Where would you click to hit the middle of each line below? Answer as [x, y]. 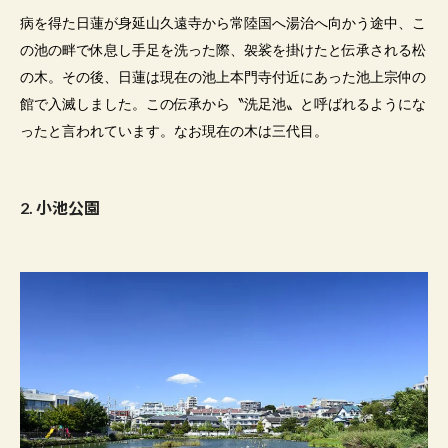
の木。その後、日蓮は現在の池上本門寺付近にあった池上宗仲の [223, 77]
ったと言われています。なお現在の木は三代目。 [174, 131]
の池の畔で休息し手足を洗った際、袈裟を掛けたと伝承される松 [223, 50]
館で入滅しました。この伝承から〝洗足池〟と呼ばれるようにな [223, 104]
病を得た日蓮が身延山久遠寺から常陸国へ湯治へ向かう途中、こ [223, 23]
